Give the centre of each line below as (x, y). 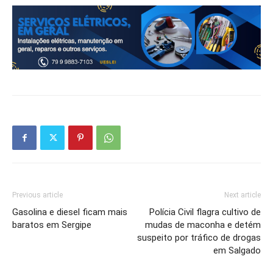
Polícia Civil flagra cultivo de (205, 212)
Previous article (37, 195)
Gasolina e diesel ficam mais (70, 212)
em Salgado (237, 251)
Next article (243, 195)
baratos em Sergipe (52, 225)
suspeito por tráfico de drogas (199, 238)
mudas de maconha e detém (203, 225)
